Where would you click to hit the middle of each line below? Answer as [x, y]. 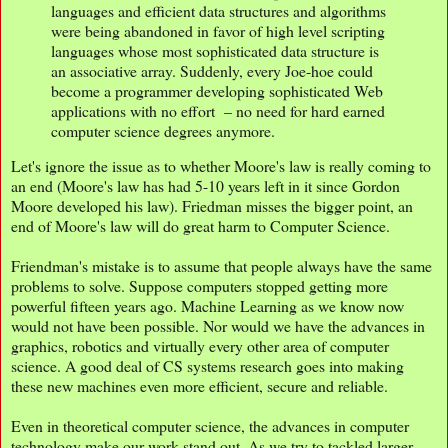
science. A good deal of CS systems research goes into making [207, 366]
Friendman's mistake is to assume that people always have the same [221, 266]
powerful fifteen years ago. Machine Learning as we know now [207, 306]
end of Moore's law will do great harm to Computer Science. [200, 226]
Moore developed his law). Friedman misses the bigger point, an [212, 206]
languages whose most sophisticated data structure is [215, 50]
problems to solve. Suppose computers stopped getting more [199, 286]
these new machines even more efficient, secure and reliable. [199, 386]
